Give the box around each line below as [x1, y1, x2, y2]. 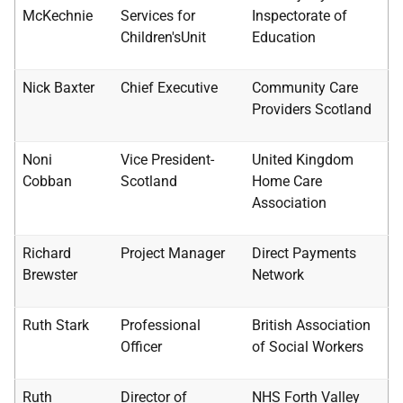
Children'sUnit [121, 29, 206, 46]
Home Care [252, 173, 322, 190]
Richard [22, 245, 71, 262]
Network [252, 266, 304, 283]
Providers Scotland [252, 101, 372, 118]
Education [252, 29, 316, 46]
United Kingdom [252, 151, 354, 168]
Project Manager [121, 245, 225, 262]
